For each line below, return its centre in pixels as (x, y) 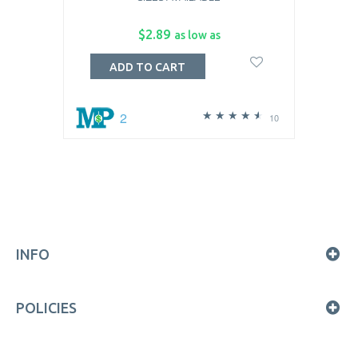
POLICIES (46, 308)
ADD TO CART (148, 68)
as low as (197, 35)
